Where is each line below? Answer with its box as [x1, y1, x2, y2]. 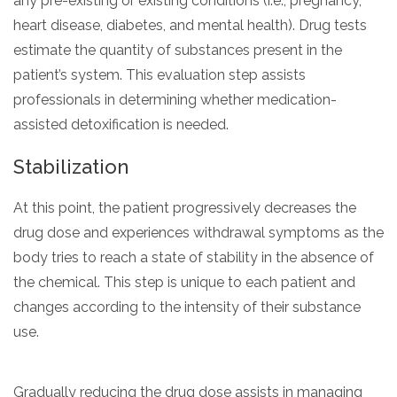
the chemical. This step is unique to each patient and [13, 273, 355, 291]
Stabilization [13, 154, 128, 178]
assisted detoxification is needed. [13, 115, 229, 133]
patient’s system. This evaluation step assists [13, 66, 306, 83]
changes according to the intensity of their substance [13, 298, 361, 315]
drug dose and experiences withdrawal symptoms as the [13, 223, 384, 241]
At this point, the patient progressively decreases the [13, 198, 356, 216]
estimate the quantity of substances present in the [13, 41, 342, 58]
